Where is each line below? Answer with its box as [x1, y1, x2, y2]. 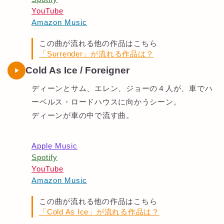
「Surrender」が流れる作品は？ [39, 49, 154, 58]
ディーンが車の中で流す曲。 [31, 110, 134, 119]
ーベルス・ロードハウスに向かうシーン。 [31, 97, 181, 106]
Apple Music [31, 141, 77, 150]
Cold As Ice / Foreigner [25, 64, 129, 75]
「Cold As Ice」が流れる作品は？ [39, 207, 159, 216]
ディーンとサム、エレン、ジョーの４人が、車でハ [31, 83, 213, 92]
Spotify [31, 153, 57, 162]
